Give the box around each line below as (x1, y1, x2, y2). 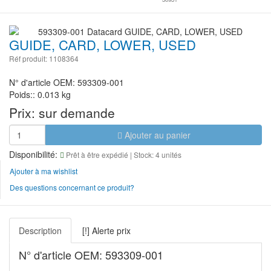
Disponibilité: (9, 148, 60, 160)
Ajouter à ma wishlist (10, 165, 77, 176)
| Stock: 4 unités (130, 149, 181, 160)
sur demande (39, 103, 115, 122)
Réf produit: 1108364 (9, 53, 79, 64)
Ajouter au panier (122, 128, 191, 141)
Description (19, 224, 62, 237)
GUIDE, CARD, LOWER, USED (9, 34, 196, 54)
